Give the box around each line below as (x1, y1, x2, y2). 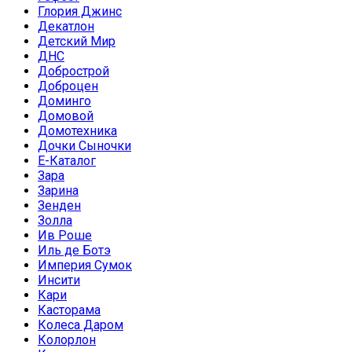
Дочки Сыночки (38, 138, 131, 154)
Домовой (38, 108, 93, 124)
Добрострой (38, 64, 109, 79)
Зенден (38, 198, 81, 214)
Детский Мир (38, 34, 115, 49)
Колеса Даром (38, 317, 123, 333)
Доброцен (38, 79, 98, 94)
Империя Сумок (38, 258, 132, 273)
